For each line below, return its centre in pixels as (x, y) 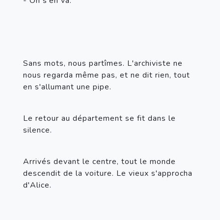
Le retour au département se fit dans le (99, 118)
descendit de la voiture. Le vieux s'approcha (108, 173)
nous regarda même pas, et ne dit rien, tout (107, 75)
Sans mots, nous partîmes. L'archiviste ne (103, 63)
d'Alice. (37, 185)
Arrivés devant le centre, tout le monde (99, 161)
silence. (38, 130)
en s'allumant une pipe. (67, 87)
